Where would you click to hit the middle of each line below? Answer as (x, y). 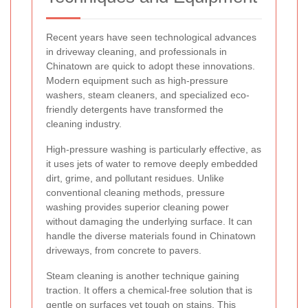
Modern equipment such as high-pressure (137, 81)
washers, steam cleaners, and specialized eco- (148, 95)
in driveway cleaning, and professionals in (136, 52)
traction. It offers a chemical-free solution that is (149, 290)
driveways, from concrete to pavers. (124, 251)
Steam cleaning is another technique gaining (143, 276)
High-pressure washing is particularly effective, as (154, 150)
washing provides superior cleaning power (137, 207)
